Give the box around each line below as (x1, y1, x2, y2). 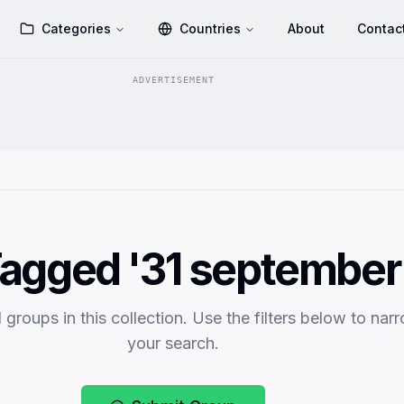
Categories (41, 21, 112, 36)
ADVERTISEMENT (132, 75, 215, 85)
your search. (127, 334, 219, 353)
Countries (179, 21, 242, 36)
